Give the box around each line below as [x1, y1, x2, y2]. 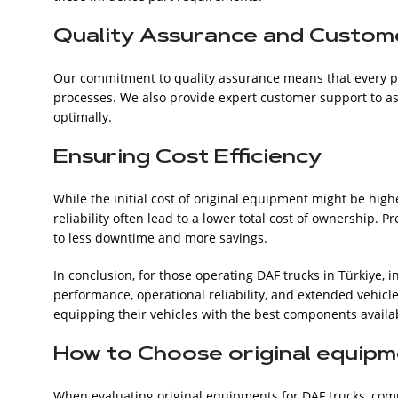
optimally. [53, 107, 112, 125]
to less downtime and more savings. [53, 228, 267, 246]
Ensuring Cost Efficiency [53, 147, 322, 168]
